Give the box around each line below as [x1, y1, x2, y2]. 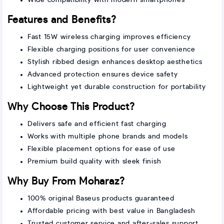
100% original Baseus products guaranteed [27, 194, 174, 202]
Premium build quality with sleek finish [27, 157, 161, 165]
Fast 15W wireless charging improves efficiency [27, 33, 191, 40]
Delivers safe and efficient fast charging [27, 120, 166, 127]
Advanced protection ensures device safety [27, 70, 178, 78]
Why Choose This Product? [7, 101, 135, 112]
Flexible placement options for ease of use [27, 145, 175, 152]
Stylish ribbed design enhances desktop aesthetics [27, 58, 202, 65]
